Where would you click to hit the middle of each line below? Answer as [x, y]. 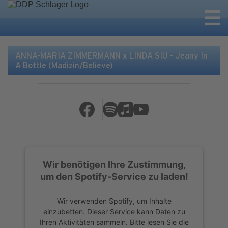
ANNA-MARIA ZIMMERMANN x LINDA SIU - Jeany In [111, 56]
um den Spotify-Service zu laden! [114, 176]
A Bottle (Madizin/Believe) [64, 65]
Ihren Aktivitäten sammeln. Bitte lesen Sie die [114, 222]
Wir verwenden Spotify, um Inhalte [114, 201]
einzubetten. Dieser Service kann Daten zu [114, 211]
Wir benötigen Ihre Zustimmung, [114, 164]
